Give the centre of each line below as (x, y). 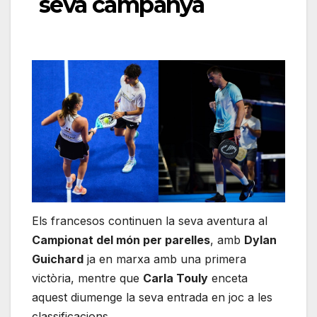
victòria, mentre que (87, 278)
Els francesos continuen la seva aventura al (150, 221)
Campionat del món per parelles (121, 240)
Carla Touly (175, 278)
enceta (228, 278)
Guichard (58, 259)
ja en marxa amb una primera (165, 259)
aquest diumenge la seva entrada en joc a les (152, 298)
